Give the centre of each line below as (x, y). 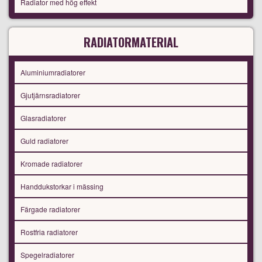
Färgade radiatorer (50, 209)
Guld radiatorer (44, 141)
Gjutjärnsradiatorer (50, 95)
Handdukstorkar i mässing (62, 187)
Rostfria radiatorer (49, 232)
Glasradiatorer (43, 118)
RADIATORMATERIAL (131, 42)
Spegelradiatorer (47, 255)
